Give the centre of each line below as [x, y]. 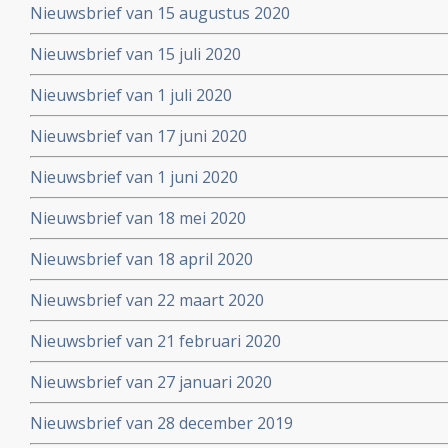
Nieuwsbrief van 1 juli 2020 [131, 95]
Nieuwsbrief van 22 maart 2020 [147, 300]
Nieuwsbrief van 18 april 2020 [141, 259]
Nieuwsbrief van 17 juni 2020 [138, 136]
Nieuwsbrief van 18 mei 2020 [138, 218]
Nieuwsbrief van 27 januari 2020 [151, 382]
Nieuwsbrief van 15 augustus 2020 [160, 13]
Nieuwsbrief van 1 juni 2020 [134, 177]
